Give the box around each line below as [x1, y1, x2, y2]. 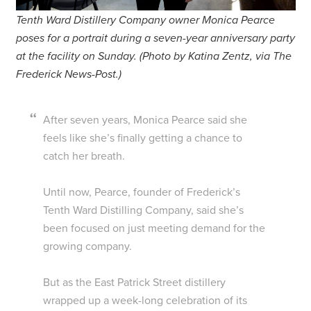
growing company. [43, 239, 133, 253]
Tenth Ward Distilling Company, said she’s [43, 203, 244, 217]
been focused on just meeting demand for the [43, 221, 266, 235]
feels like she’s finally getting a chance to [43, 131, 243, 145]
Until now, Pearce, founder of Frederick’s [43, 185, 241, 199]
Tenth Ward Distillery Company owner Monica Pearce [15, 12, 275, 27]
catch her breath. [43, 149, 126, 163]
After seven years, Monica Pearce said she [43, 112, 248, 127]
